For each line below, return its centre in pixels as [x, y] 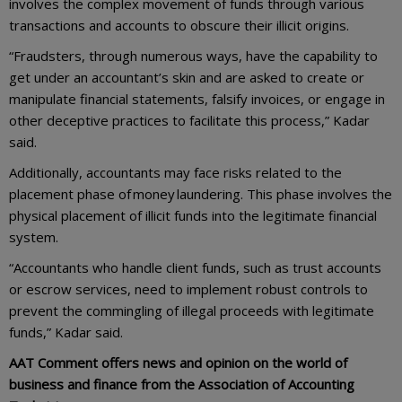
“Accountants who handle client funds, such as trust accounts [195, 267]
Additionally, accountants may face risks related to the [175, 172]
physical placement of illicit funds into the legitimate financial [193, 215]
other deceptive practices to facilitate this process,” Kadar [189, 120]
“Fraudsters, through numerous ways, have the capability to [193, 55]
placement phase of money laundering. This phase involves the [201, 193]
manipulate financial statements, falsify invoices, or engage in [197, 98]
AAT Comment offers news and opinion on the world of [178, 362]
